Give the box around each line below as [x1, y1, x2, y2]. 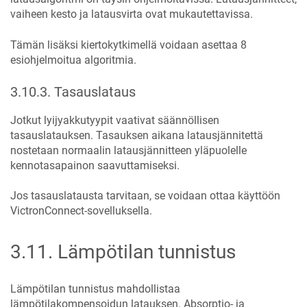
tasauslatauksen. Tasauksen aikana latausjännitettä [10, 128, 263, 142]
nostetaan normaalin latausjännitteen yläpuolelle [10, 143, 247, 157]
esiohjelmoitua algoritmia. [10, 53, 136, 66]
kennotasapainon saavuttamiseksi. [10, 158, 180, 172]
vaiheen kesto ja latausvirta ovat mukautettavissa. [10, 8, 253, 21]
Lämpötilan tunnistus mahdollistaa [10, 282, 180, 295]
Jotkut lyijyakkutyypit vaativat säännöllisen [10, 113, 219, 127]
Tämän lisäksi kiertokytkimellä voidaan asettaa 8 [10, 38, 247, 51]
